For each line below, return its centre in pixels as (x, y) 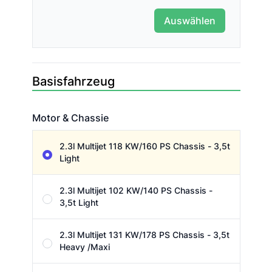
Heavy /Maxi (84, 247)
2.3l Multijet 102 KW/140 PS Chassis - (136, 191)
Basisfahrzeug (73, 82)
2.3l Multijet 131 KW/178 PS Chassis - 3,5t (144, 235)
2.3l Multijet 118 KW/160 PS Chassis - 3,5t (144, 146)
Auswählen (189, 21)
